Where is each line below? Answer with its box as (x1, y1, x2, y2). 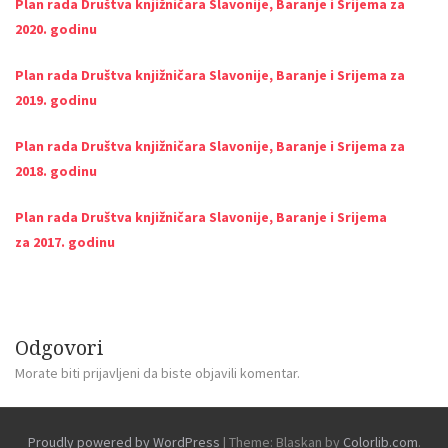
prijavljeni (83, 363, 140, 382)
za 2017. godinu (15, 232, 115, 251)
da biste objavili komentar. (140, 363, 300, 382)
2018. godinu (15, 161, 97, 180)
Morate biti (15, 363, 83, 382)
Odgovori (15, 335, 103, 360)
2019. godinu (15, 90, 97, 109)
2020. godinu (15, 19, 97, 38)
